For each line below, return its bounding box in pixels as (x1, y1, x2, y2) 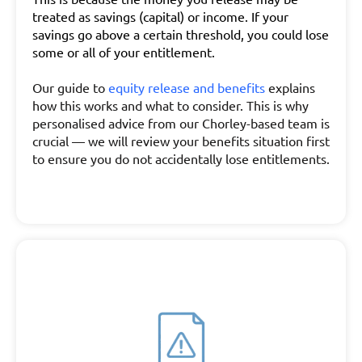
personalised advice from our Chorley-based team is (32, 115, 330, 131)
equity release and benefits (108, 79, 265, 95)
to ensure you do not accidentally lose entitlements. (32, 150, 330, 166)
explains (268, 79, 315, 95)
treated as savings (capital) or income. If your (32, 8, 288, 24)
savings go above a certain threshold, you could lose (32, 26, 329, 42)
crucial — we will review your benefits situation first (32, 133, 330, 149)
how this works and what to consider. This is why (32, 97, 309, 113)
